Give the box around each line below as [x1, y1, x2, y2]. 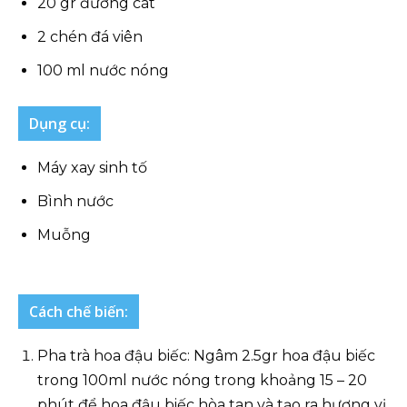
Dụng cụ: [29, 114, 90, 134]
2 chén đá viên [37, 28, 143, 45]
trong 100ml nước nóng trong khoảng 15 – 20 [37, 372, 367, 389]
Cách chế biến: [29, 302, 128, 322]
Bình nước [37, 193, 114, 210]
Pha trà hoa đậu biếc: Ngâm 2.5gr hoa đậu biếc [37, 347, 375, 364]
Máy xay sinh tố [37, 159, 147, 176]
